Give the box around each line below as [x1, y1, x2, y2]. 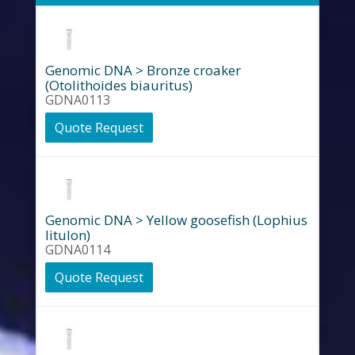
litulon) [44, 226, 90, 244]
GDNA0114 [44, 241, 110, 258]
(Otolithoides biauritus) [44, 76, 193, 94]
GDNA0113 [44, 91, 110, 109]
